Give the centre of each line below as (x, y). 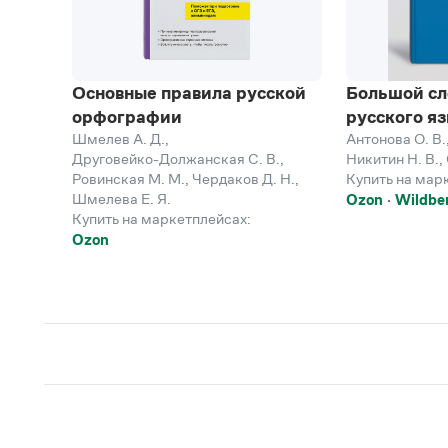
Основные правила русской (189, 93)
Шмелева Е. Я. (121, 198)
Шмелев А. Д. (118, 138)
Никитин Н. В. (392, 158)
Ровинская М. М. (128, 178)
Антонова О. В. (396, 138)
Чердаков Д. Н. (243, 178)
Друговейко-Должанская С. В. (176, 158)
